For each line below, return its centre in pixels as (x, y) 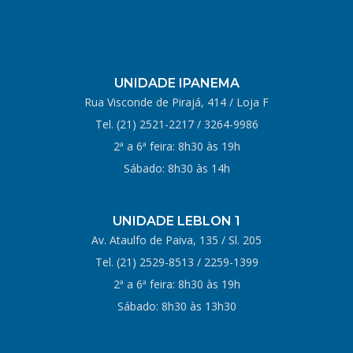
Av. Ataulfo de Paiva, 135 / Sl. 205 (176, 240)
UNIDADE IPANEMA (176, 83)
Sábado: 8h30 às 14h (176, 168)
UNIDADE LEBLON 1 (176, 221)
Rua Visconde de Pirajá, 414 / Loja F (176, 102)
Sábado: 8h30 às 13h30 (176, 306)
